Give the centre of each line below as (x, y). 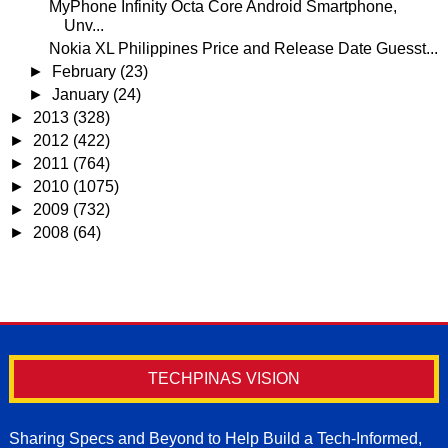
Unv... (83, 25)
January (83, 94)
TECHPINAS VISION (223, 378)
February (86, 71)
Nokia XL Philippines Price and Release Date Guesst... (243, 48)
